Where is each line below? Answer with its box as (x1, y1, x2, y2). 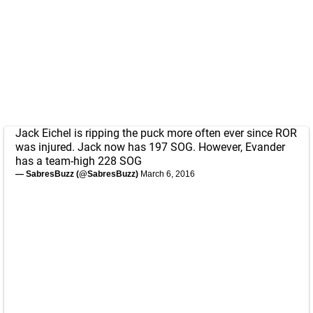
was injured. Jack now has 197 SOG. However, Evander (15, 140, 285, 154)
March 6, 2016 (140, 169, 195, 179)
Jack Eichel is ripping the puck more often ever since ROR (15, 126, 297, 140)
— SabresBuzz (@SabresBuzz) (15, 169, 140, 179)
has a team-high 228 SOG (15, 154, 142, 168)
